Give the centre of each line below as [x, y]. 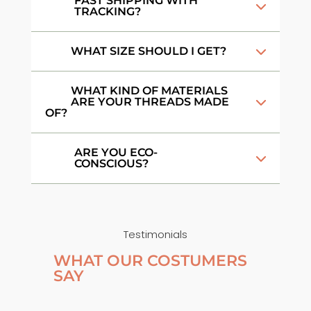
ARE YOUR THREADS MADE [150, 101]
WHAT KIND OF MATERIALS [149, 90]
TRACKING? [107, 11]
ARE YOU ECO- [116, 152]
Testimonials [155, 234]
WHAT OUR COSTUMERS [150, 260]
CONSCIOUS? [111, 163]
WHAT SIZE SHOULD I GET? [148, 51]
